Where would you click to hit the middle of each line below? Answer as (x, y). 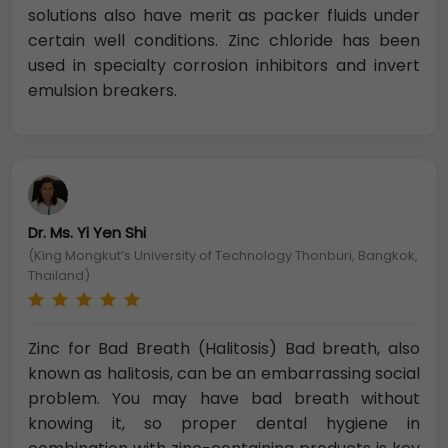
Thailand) (59, 276)
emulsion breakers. (102, 91)
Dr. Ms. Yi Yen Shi (87, 233)
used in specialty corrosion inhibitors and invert (224, 66)
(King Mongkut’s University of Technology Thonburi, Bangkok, (223, 256)
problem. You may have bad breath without (224, 399)
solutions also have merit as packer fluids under (224, 16)
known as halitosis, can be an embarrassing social (224, 374)
